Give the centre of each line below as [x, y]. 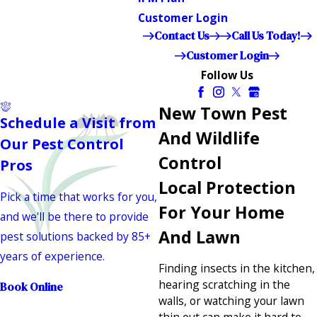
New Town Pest [223, 113]
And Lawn [200, 237]
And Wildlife [209, 138]
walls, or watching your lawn [231, 301]
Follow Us [227, 75]
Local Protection [227, 187]
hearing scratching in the [224, 285]
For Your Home [221, 212]
